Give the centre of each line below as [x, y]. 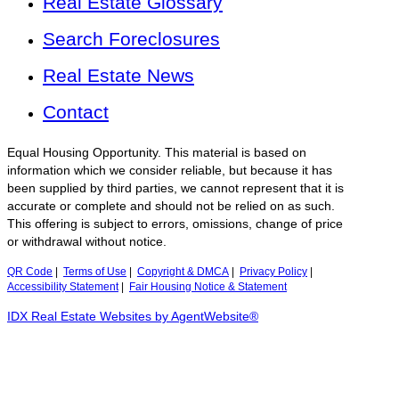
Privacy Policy [273, 272]
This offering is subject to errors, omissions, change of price [175, 224]
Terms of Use [95, 272]
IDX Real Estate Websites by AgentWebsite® [133, 317]
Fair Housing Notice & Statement [208, 287]
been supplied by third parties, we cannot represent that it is [175, 189]
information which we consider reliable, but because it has [170, 171]
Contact [76, 112]
